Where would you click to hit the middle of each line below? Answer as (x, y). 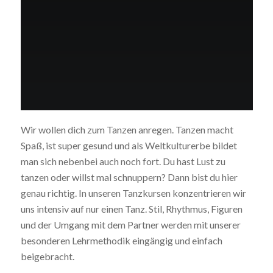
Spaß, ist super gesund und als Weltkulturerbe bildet (129, 146)
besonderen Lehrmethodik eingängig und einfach (121, 241)
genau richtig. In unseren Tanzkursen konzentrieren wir (133, 193)
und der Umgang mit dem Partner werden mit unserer (130, 225)
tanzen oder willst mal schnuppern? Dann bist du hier (129, 177)
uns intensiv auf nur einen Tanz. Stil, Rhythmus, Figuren (131, 209)
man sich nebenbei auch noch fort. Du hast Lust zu (123, 161)
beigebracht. (47, 257)
